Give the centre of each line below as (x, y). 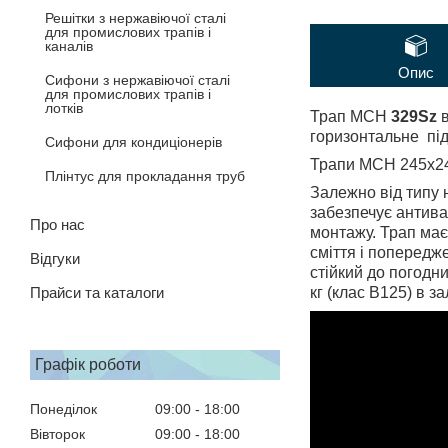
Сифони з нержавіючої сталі (137, 79)
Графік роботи (88, 364)
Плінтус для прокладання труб (145, 175)
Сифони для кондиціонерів (133, 141)
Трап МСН (350, 116)
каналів (69, 45)
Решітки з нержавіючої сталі (135, 17)
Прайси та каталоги (97, 292)
